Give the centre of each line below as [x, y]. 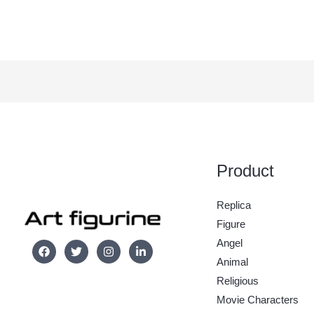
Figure [231, 224]
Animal [233, 261]
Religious [238, 280]
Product [246, 170]
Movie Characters [258, 299]
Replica [234, 205]
